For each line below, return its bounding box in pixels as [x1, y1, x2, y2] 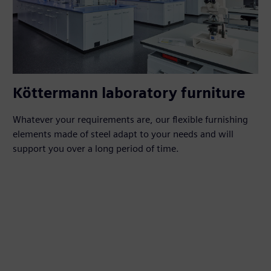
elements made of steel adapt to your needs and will [13, 128, 234, 140]
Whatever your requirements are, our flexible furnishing [13, 114, 249, 126]
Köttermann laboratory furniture [13, 84, 246, 102]
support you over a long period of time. [13, 143, 180, 155]
